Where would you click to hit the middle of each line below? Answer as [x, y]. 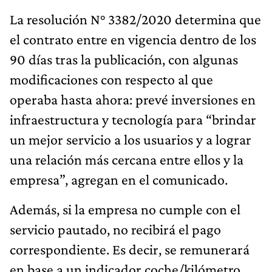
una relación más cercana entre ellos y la [127, 159]
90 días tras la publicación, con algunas [124, 59]
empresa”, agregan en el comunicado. [119, 179]
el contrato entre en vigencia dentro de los [133, 39]
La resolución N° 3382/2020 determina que [135, 19]
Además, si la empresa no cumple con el [125, 209]
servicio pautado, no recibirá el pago [115, 229]
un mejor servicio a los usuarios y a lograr [131, 139]
